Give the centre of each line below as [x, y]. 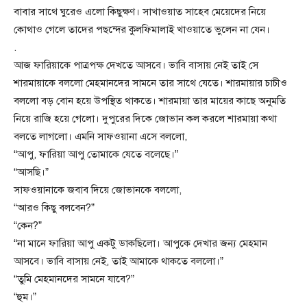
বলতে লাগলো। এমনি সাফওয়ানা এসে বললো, [100, 137]
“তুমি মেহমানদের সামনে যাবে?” [74, 279]
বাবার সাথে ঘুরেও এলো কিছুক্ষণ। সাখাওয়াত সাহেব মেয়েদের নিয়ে [140, 12]
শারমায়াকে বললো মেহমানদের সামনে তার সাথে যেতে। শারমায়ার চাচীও [150, 83]
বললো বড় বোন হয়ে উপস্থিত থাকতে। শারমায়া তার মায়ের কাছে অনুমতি [150, 101]
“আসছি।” [31, 172]
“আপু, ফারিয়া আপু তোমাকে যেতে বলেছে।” [96, 155]
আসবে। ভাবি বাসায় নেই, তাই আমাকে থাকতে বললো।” [119, 261]
